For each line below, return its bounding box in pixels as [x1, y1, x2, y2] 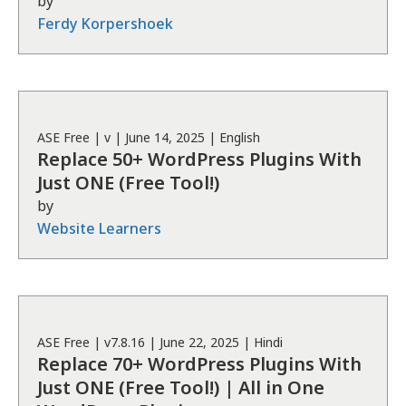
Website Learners [37, 218, 161, 238]
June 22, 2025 [159, 333, 239, 351]
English [219, 129, 260, 146]
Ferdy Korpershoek [37, 14, 173, 34]
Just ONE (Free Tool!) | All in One [37, 375, 324, 400]
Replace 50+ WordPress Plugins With [37, 147, 362, 171]
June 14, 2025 [125, 129, 205, 146]
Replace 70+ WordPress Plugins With [37, 352, 362, 376]
